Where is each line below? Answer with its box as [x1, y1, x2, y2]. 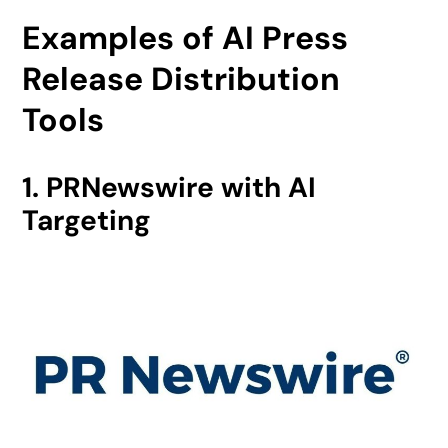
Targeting [22, 201, 152, 239]
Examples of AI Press [22, 16, 349, 59]
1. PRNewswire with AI [22, 168, 317, 206]
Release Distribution [22, 57, 341, 100]
